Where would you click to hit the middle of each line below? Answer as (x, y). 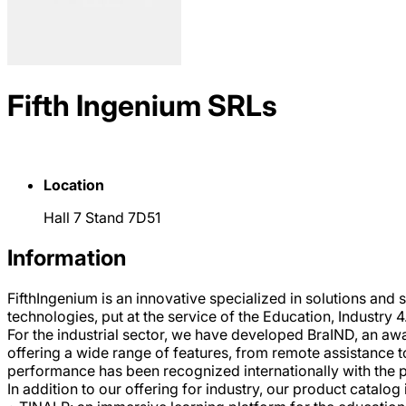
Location (74, 184)
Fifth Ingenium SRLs (142, 106)
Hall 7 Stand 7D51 (102, 217)
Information (67, 257)
